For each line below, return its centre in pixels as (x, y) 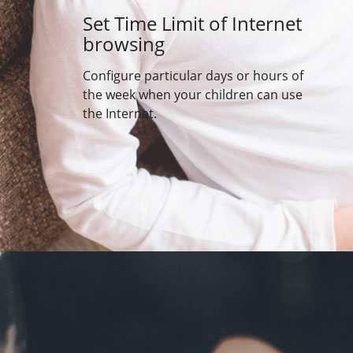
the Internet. (120, 113)
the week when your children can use (193, 95)
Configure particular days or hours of (193, 76)
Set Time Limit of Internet (192, 23)
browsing (124, 44)
